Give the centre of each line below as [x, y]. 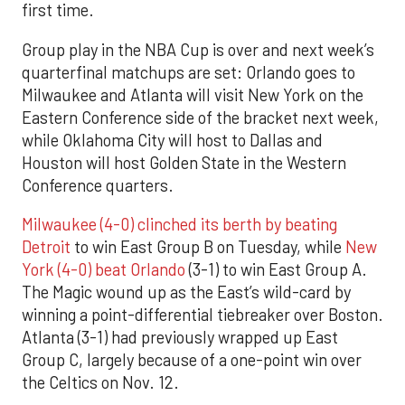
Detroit [46, 246]
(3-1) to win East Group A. [276, 269]
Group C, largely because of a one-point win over [192, 359]
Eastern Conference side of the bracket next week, [200, 117]
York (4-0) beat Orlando [104, 269]
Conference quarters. [98, 185]
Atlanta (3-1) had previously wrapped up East [180, 337]
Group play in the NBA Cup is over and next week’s [198, 49]
